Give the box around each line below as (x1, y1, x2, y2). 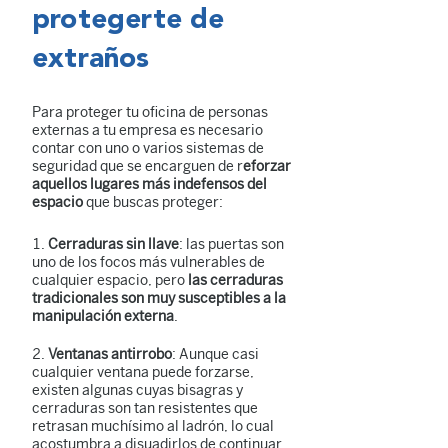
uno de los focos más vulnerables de (32, 254, 265, 271)
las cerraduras (185, 272, 283, 289)
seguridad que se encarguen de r (32, 158, 243, 175)
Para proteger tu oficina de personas (32, 104, 268, 121)
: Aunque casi (172, 346, 259, 363)
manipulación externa (32, 308, 174, 325)
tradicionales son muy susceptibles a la (32, 290, 286, 307)
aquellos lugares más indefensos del (32, 176, 267, 193)
